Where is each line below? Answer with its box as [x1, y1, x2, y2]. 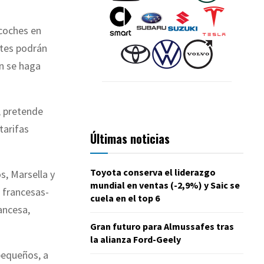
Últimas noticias [90, 129, 170, 147]
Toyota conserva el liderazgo [90, 166, 216, 178]
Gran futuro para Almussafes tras [90, 220, 234, 232]
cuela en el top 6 [90, 192, 160, 204]
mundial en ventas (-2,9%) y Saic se [90, 179, 240, 191]
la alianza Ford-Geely [90, 233, 181, 245]
